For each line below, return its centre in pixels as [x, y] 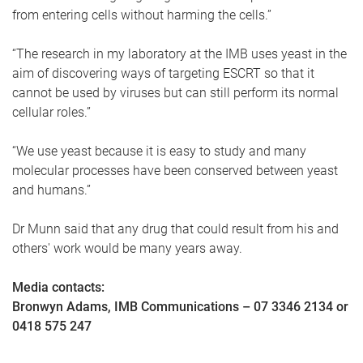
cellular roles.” [53, 112]
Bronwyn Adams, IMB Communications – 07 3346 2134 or [180, 307]
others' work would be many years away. [129, 248]
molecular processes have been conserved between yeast [175, 171]
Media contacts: [60, 287]
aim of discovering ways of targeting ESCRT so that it [163, 73]
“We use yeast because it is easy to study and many [159, 151]
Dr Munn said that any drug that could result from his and [175, 229]
